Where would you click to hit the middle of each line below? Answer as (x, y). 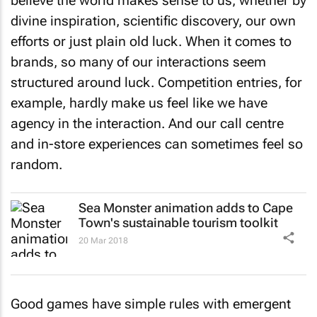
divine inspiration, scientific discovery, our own (153, 21)
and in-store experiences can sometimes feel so (157, 144)
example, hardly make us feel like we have (139, 103)
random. (36, 164)
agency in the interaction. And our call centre (147, 123)
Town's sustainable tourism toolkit (178, 223)
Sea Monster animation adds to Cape (186, 208)
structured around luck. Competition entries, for (156, 82)
